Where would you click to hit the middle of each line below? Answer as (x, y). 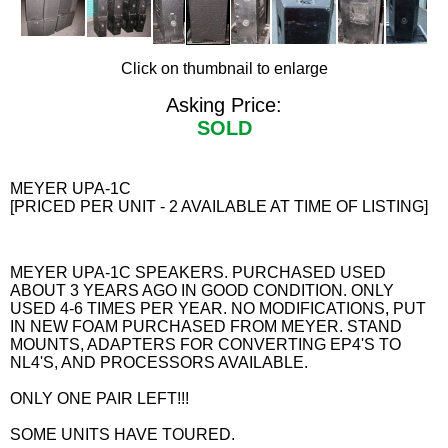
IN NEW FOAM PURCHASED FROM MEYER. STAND (206, 326)
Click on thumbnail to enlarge (224, 68)
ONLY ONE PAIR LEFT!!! (99, 398)
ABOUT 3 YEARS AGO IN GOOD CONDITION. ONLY (202, 290)
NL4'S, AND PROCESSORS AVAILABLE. (159, 362)
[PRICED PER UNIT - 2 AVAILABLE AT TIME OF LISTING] (219, 206)
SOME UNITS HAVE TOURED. (122, 434)
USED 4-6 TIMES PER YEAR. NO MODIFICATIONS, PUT (218, 308)
